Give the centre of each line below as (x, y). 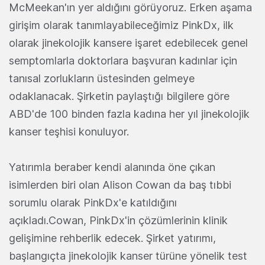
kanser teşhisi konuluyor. (70, 132)
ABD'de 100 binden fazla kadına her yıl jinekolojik (129, 114)
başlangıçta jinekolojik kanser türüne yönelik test (128, 256)
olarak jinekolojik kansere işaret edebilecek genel (128, 43)
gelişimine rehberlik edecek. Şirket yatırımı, (112, 238)
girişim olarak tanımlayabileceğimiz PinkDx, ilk (121, 25)
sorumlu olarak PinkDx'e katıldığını (93, 203)
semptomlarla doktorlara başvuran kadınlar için (123, 61)
